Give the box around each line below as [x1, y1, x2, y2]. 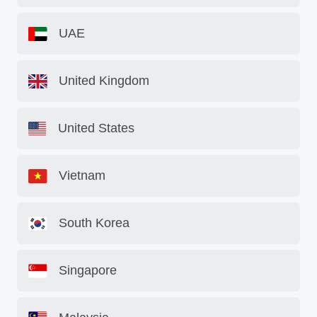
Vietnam [59, 168, 105, 183]
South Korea [59, 216, 129, 231]
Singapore [59, 263, 117, 278]
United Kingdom [59, 74, 149, 88]
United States [58, 121, 135, 136]
